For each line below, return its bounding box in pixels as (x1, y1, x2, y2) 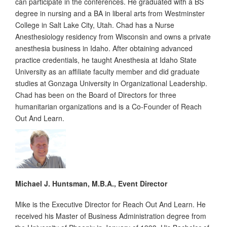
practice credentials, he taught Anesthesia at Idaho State (15, 55, 197, 65)
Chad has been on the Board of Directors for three (15, 90, 176, 100)
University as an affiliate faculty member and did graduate (15, 66, 200, 77)
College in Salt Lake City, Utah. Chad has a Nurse (15, 20, 174, 30)
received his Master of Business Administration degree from (15, 210, 206, 221)
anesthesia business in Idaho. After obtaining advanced (15, 43, 193, 54)
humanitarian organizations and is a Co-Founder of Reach (15, 101, 202, 112)
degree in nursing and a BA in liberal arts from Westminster (15, 8, 205, 19)
